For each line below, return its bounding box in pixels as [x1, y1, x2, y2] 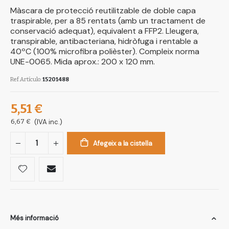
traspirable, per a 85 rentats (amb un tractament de [10, 15, 205, 27]
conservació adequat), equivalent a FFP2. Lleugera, [10, 26, 199, 37]
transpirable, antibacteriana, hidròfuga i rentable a [10, 36, 198, 47]
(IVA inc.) [34, 117, 62, 126]
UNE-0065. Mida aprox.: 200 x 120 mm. [10, 56, 155, 67]
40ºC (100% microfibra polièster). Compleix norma [10, 46, 199, 57]
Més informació [10, 213, 59, 222]
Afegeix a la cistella [93, 139, 152, 148]
